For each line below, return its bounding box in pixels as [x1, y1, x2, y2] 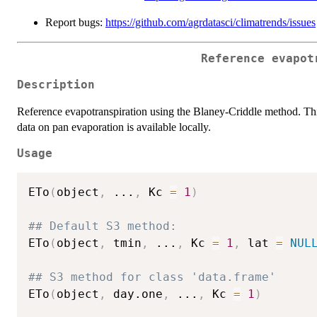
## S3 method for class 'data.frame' [28, 270, 276, 284]
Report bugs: [45, 16, 105, 28]
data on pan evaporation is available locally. [17, 121, 211, 134]
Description [17, 79, 95, 92]
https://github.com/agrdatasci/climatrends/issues [105, 16, 316, 28]
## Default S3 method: [28, 219, 177, 233]
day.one [106, 287, 163, 301]
